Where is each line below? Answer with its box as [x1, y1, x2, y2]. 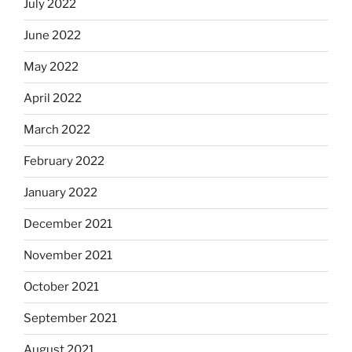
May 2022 [24, 60, 79, 75]
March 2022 [24, 123, 90, 137]
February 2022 [24, 154, 104, 169]
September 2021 [24, 311, 117, 326]
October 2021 [24, 280, 99, 295]
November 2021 [24, 248, 112, 263]
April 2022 [24, 91, 82, 106]
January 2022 [24, 185, 97, 200]
